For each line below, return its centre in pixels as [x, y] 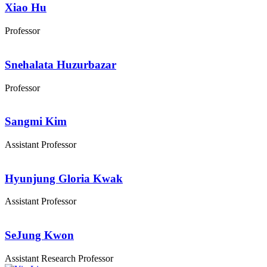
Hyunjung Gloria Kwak [64, 178]
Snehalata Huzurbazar [60, 64]
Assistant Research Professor [59, 258]
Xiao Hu [26, 8]
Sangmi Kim [36, 122]
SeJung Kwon [39, 235]
